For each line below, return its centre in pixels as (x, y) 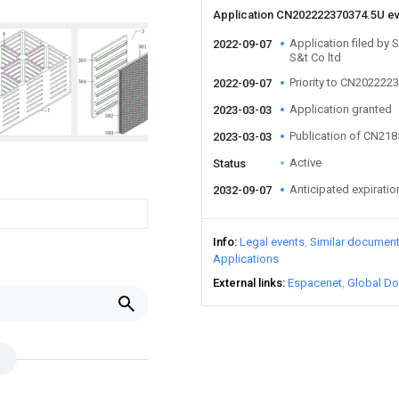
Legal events (272, 242)
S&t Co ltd (315, 57)
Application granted (341, 109)
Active (305, 163)
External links (248, 283)
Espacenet (315, 283)
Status (229, 163)
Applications (246, 259)
